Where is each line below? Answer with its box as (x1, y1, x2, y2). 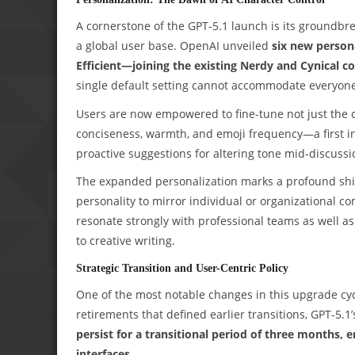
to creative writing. (76, 233, 175, 249)
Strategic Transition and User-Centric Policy (76, 261, 288, 275)
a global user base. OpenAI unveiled (76, 37, 272, 53)
